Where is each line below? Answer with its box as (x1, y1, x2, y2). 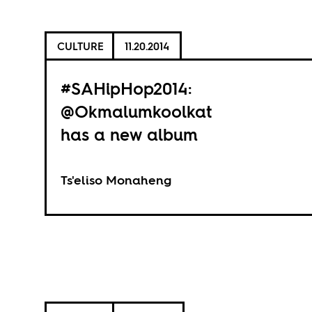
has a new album (60, 123, 198, 146)
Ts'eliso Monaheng (60, 171, 171, 189)
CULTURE (56, 38, 104, 54)
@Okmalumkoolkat (60, 100, 212, 123)
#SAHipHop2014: (60, 77, 192, 100)
